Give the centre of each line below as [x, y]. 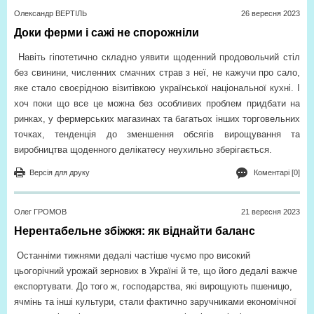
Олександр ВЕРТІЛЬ [50, 13]
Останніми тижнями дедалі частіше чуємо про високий [134, 255]
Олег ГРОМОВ [40, 211]
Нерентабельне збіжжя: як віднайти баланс [135, 231]
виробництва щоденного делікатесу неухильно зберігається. [143, 149]
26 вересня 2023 [271, 13]
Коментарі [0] [277, 172]
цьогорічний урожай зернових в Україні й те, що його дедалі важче [156, 271]
